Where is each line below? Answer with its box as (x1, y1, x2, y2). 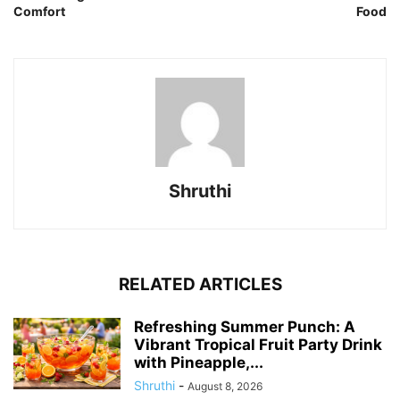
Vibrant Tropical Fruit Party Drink (134, 336, 382, 354)
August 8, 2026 (187, 379, 262, 394)
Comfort (13, 4, 65, 20)
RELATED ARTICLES (118, 274, 282, 296)
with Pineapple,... (134, 354, 263, 372)
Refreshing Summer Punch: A (134, 318, 355, 337)
